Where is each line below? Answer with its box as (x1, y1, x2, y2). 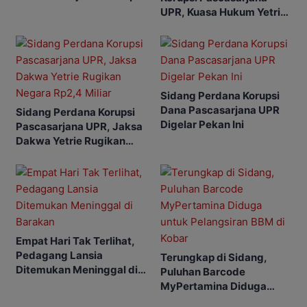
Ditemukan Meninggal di (16, 263, 138, 277)
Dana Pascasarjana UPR (160, 103, 280, 117)
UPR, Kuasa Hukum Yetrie (160, 5, 286, 19)
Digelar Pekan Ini (160, 118, 244, 132)
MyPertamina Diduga (160, 280, 267, 293)
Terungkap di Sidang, (160, 251, 267, 265)
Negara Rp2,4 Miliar (16, 149, 114, 162)
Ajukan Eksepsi (160, 20, 236, 34)
